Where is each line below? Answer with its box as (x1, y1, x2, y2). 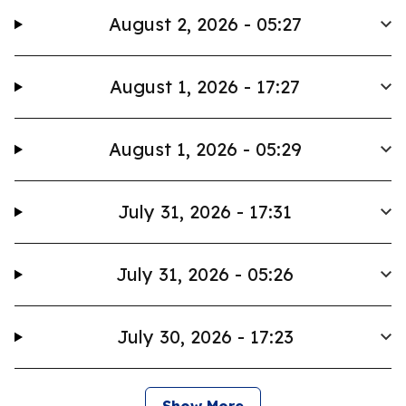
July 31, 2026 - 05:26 (116, 263, 295, 285)
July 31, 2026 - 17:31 (118, 200, 293, 223)
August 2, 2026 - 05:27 (108, 13, 302, 35)
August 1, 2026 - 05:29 (108, 138, 302, 160)
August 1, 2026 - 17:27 (110, 75, 301, 98)
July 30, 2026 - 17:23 (116, 325, 294, 348)
